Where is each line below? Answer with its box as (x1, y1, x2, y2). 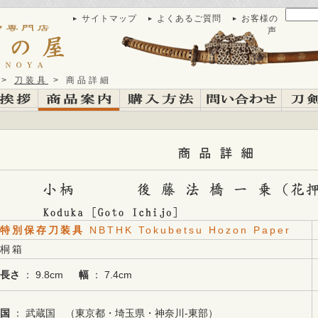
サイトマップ (82, 13, 137, 23)
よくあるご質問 (157, 13, 221, 23)
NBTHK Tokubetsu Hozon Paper (89, 224, 291, 236)
